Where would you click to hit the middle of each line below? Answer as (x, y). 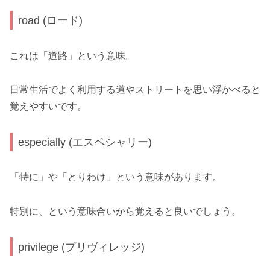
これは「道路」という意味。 (72, 55)
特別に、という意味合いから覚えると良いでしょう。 (125, 212)
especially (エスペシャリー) (85, 142)
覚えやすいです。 (48, 107)
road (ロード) (51, 20)
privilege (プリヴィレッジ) (82, 246)
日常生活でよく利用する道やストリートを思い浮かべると (135, 90)
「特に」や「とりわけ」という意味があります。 (116, 177)
